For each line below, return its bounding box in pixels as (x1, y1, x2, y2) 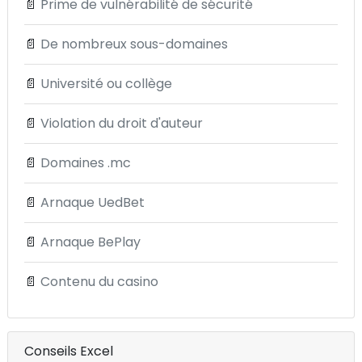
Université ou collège (40, 74, 172, 93)
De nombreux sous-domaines (40, 35, 228, 53)
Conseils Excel (24, 342, 113, 360)
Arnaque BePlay (40, 233, 141, 251)
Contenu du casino (40, 272, 158, 291)
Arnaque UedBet (40, 193, 145, 212)
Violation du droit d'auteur (40, 114, 203, 133)
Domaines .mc (40, 154, 131, 172)
